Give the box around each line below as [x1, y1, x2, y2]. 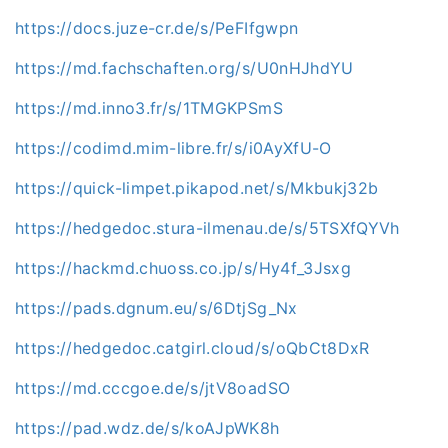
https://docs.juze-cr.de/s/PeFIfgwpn [15, 17, 299, 38]
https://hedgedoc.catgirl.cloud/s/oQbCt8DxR [15, 337, 370, 358]
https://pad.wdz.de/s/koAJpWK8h [15, 417, 280, 438]
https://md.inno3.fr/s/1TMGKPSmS [15, 97, 283, 118]
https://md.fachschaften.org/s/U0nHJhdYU [15, 57, 354, 78]
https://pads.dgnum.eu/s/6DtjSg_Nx [15, 297, 298, 318]
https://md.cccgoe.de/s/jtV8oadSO [15, 377, 291, 398]
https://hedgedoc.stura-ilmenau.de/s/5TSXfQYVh [15, 217, 400, 238]
